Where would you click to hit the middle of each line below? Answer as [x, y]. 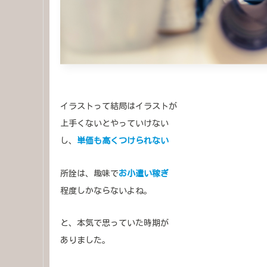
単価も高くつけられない [123, 140]
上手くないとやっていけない [114, 124]
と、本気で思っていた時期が [114, 223]
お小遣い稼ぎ [144, 173]
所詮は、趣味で [89, 173]
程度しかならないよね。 [106, 190]
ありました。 [85, 240]
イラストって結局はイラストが [119, 106]
